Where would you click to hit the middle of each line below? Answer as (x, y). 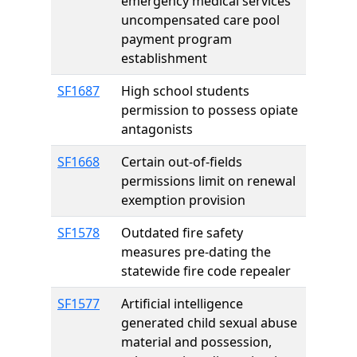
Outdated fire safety (182, 233)
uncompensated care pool (200, 20)
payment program (177, 39)
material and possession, (196, 342)
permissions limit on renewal (208, 181)
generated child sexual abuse (209, 323)
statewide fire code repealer (206, 271)
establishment (164, 58)
